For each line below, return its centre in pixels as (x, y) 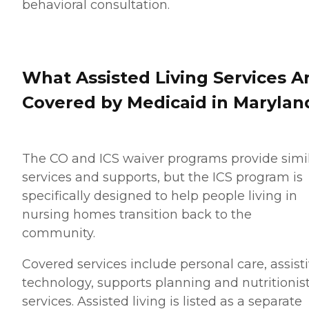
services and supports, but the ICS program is (162, 177)
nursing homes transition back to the (137, 214)
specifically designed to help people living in (160, 196)
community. (60, 233)
